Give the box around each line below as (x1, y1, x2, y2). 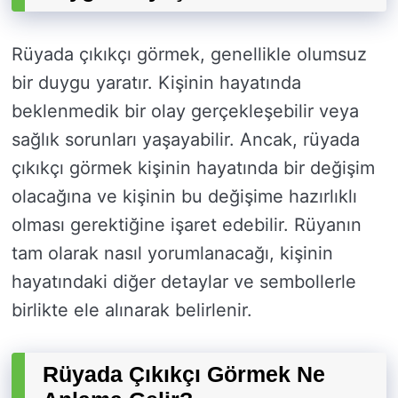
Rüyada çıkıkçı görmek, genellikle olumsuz (12, 44, 367, 66)
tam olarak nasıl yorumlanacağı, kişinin (12, 243, 333, 265)
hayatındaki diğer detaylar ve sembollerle (12, 271, 356, 293)
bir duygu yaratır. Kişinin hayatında (12, 72, 301, 94)
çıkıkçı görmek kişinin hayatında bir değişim (12, 157, 375, 179)
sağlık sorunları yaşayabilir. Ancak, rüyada (12, 129, 360, 151)
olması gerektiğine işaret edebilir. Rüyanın (12, 214, 362, 236)
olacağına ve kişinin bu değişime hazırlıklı (12, 186, 357, 208)
